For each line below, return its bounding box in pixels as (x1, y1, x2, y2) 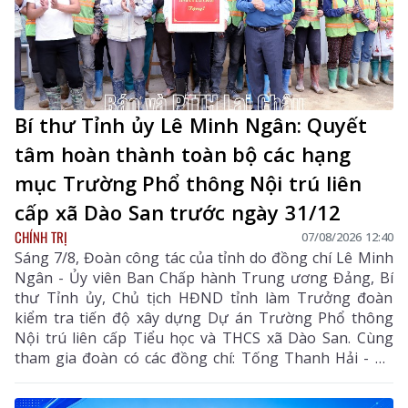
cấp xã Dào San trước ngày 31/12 (15, 198, 341, 226)
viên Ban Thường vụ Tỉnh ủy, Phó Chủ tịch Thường (15, 367, 393, 388)
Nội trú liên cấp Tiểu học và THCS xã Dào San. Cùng (15, 327, 393, 348)
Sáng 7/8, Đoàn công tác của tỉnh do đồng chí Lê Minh (15, 247, 393, 268)
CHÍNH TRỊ (15, 226, 67, 247)
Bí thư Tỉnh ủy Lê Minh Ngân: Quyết (15, 110, 368, 138)
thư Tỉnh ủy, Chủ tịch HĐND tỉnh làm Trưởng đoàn (15, 287, 393, 308)
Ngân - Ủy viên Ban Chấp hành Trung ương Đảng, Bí (15, 267, 393, 288)
